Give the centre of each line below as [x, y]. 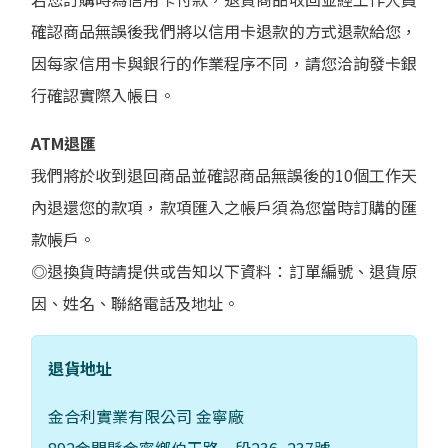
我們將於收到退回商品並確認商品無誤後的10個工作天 [224, 174]
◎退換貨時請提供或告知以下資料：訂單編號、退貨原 [224, 270]
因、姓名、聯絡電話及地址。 [134, 302]
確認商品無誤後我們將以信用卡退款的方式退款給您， [224, 30]
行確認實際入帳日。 [102, 94]
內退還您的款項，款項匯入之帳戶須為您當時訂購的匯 [224, 206]
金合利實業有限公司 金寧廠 [145, 415]
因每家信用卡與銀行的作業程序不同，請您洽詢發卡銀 [224, 62]
